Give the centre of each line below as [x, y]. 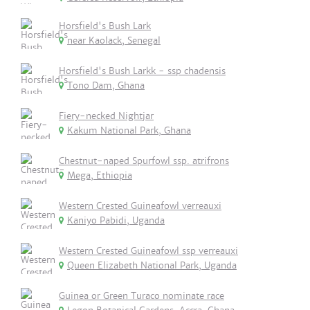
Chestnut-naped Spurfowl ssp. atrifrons [144, 161]
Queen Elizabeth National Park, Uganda [152, 265]
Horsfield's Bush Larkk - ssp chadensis [142, 71]
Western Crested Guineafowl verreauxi [140, 206]
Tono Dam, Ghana [106, 85]
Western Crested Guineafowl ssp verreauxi [148, 251]
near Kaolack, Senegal [114, 40]
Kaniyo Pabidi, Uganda [116, 220]
